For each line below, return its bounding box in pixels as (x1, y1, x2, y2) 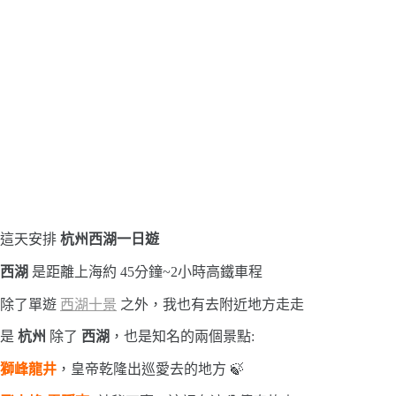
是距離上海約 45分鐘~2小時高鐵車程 (32, 263, 263, 279)
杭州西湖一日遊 (60, 232, 163, 247)
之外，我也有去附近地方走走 (117, 296, 304, 312)
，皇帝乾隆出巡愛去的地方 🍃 (57, 362, 244, 377)
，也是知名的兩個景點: (110, 329, 255, 345)
